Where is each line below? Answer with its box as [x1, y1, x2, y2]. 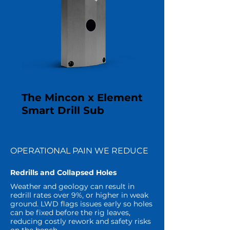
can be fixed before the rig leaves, [10, 208, 130, 217]
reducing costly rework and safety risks [10, 217, 151, 226]
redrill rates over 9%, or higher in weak [10, 190, 148, 200]
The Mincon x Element [22, 91, 143, 104]
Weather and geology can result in [10, 182, 135, 191]
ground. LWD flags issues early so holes [10, 199, 152, 208]
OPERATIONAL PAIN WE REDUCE [10, 146, 148, 156]
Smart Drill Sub [22, 104, 104, 117]
